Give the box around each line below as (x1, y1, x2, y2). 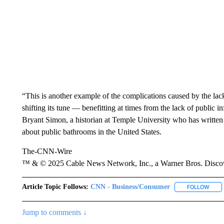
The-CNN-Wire (21, 147, 72, 155)
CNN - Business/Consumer (90, 183, 170, 190)
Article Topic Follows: (21, 183, 88, 190)
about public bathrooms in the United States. (21, 127, 161, 136)
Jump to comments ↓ (21, 208, 87, 217)
